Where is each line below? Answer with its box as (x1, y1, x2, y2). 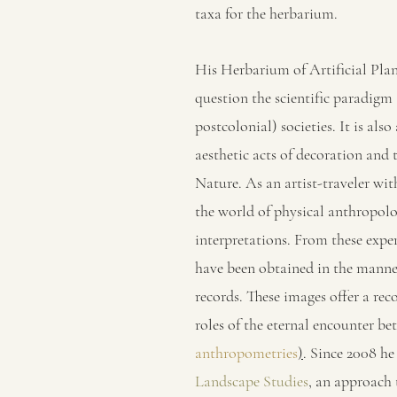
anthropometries (195, 343, 298, 362)
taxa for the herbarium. (195, 4, 338, 23)
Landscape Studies (195, 371, 308, 391)
